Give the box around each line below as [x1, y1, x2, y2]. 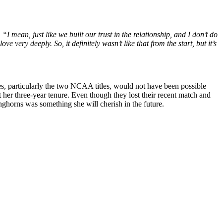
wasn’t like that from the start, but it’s [100, 39, 217, 48]
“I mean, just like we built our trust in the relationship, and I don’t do [2, 30, 218, 39]
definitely [72, 39, 100, 48]
